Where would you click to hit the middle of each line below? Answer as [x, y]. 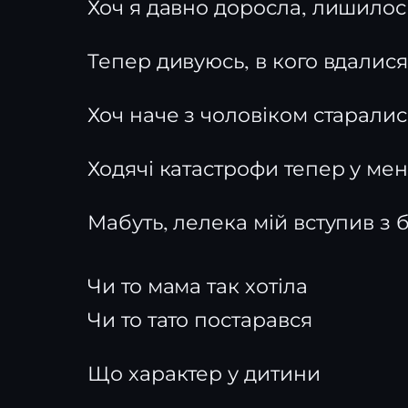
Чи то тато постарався [200, 319]
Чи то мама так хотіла [198, 286]
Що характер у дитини [204, 373]
